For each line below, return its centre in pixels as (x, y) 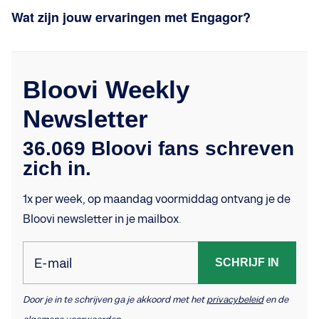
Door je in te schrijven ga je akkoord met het (115, 299)
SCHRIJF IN (247, 262)
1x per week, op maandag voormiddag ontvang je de (157, 199)
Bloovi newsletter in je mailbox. (102, 219)
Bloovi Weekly (106, 89)
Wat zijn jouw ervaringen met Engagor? (131, 17)
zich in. (57, 168)
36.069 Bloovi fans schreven (158, 148)
